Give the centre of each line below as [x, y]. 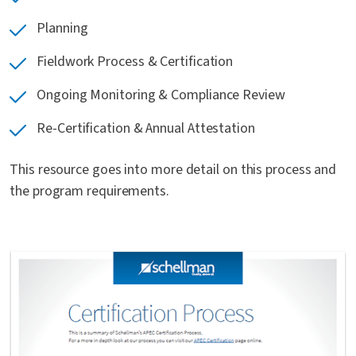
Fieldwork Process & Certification [135, 62]
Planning [62, 28]
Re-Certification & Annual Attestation [146, 128]
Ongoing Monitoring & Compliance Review [161, 95]
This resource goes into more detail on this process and [173, 170]
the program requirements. [89, 191]
